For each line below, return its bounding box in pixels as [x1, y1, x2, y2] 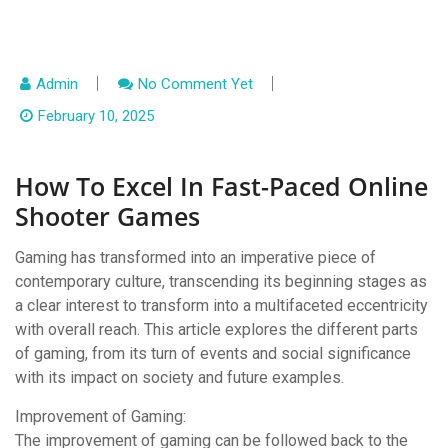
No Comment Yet [138, 75, 253, 93]
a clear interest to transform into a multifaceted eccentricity [15, 296, 428, 315]
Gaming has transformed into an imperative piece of [15, 248, 376, 267]
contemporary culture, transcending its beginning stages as [15, 272, 427, 291]
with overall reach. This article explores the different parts [15, 320, 418, 339]
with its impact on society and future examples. [15, 368, 344, 387]
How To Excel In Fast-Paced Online [15, 169, 428, 203]
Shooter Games [15, 199, 200, 233]
